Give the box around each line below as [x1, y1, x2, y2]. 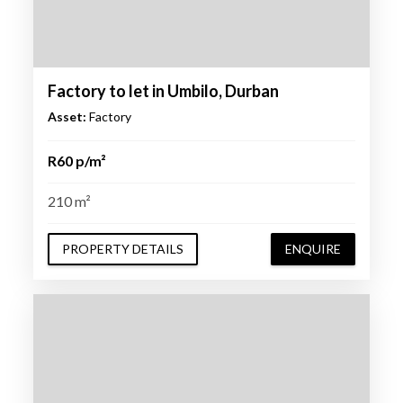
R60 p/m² [47, 151, 106, 169]
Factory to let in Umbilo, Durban [47, 80, 279, 101]
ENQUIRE [285, 240, 342, 256]
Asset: [47, 108, 86, 124]
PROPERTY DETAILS [61, 240, 184, 256]
